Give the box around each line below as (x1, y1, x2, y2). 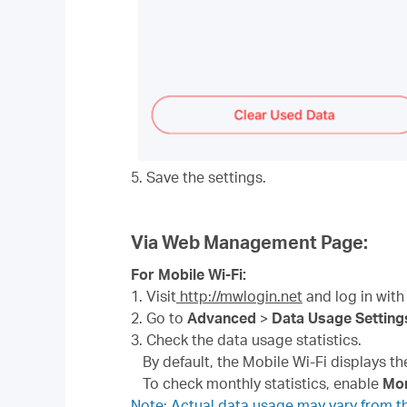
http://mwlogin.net (176, 287, 303, 306)
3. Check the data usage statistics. (131, 331, 362, 350)
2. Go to (131, 309, 187, 328)
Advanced (187, 309, 256, 328)
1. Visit (131, 287, 176, 306)
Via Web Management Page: (131, 230, 368, 254)
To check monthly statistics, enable (143, 374, 383, 393)
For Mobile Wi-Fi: (131, 265, 246, 284)
